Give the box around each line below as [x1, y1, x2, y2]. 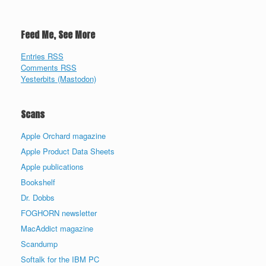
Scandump [21, 237, 58, 249]
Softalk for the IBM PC [21, 253, 99, 265]
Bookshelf [21, 176, 55, 188]
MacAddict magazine [21, 222, 93, 234]
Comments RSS [21, 61, 77, 73]
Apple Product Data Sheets [21, 145, 115, 157]
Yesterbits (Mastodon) [21, 72, 96, 84]
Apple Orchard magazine [21, 129, 106, 141]
